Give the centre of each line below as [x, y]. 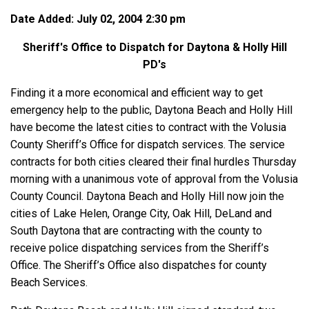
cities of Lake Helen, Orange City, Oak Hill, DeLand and [141, 214]
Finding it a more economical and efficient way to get [137, 93]
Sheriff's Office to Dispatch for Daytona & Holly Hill [154, 48]
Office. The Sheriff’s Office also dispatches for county [139, 266]
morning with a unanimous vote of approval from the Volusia [154, 179]
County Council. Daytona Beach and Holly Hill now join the [147, 197]
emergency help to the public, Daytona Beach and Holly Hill [151, 110]
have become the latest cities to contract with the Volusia [148, 128]
